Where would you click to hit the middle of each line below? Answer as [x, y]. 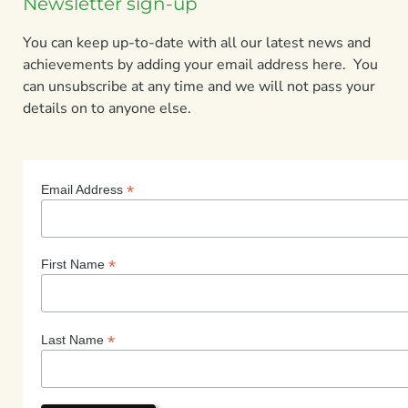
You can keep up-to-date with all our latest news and [197, 42]
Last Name [74, 340]
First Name [75, 265]
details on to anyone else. [107, 108]
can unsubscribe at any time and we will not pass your [199, 86]
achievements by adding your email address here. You [200, 64]
